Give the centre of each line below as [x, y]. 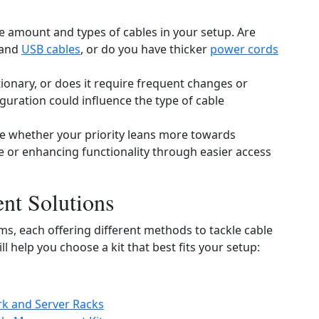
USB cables [51, 49]
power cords [244, 49]
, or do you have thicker [145, 49]
